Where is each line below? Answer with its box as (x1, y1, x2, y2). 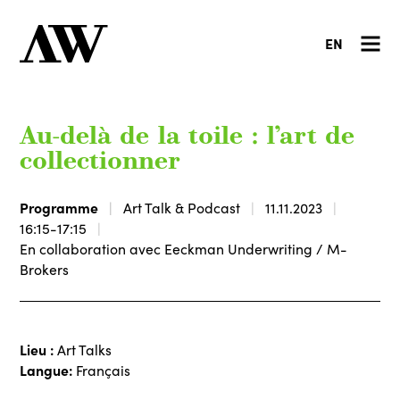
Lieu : (20, 339, 58, 359)
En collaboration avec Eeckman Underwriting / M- (20, 238, 348, 258)
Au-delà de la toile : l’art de (20, 125, 355, 150)
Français (72, 361, 131, 379)
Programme (20, 196, 99, 217)
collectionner (20, 150, 181, 175)
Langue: (20, 360, 73, 379)
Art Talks (57, 340, 112, 359)
